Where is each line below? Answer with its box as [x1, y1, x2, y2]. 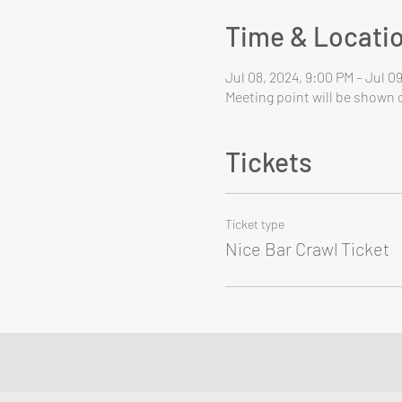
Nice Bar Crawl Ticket [224, 238, 389, 259]
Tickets [224, 145, 312, 178]
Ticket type [224, 216, 284, 232]
